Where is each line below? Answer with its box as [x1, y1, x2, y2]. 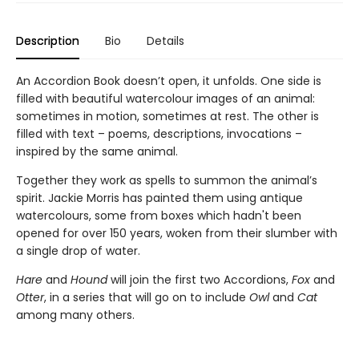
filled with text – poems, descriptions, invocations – [16, 125, 302, 142]
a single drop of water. [16, 242, 140, 259]
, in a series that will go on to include [44, 288, 249, 305]
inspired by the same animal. [16, 143, 178, 159]
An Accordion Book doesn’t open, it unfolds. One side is [16, 72, 321, 89]
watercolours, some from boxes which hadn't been [16, 207, 301, 224]
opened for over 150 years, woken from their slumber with [16, 224, 337, 241]
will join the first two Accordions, [107, 271, 292, 288]
